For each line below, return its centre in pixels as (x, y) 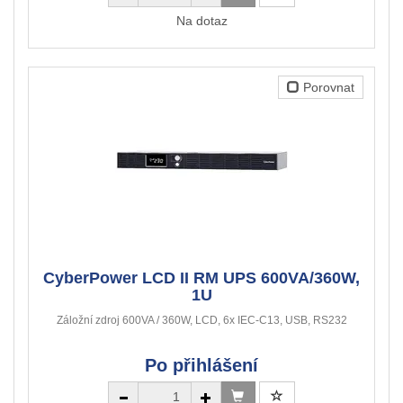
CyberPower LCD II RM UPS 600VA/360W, (201, 278)
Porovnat (327, 88)
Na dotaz (201, 21)
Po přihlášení (201, 366)
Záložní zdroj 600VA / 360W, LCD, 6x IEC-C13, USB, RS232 (201, 321)
